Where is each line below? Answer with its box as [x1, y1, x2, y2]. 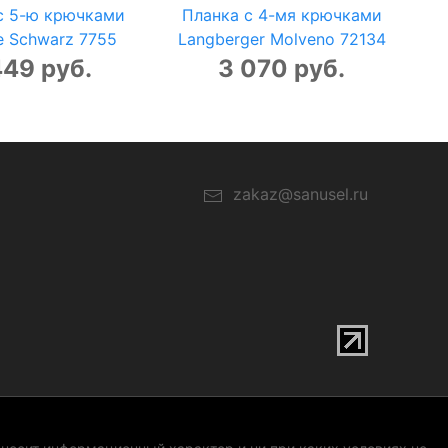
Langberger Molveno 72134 [177, 29, 386, 50]
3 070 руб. [218, 54, 346, 84]
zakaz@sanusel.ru [223, 184, 368, 205]
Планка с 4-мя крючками [181, 5, 382, 26]
